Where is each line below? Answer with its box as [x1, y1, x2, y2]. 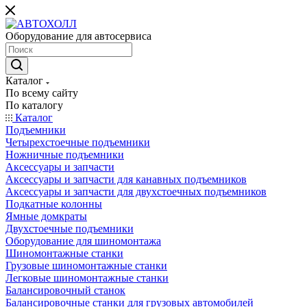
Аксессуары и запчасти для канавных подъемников [5, 173, 247, 185]
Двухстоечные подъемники [5, 223, 134, 234]
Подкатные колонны [5, 198, 102, 210]
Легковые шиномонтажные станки [5, 272, 169, 284]
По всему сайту [5, 87, 78, 99]
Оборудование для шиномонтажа [5, 235, 161, 247]
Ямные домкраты [5, 210, 87, 222]
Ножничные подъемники [5, 149, 124, 160]
